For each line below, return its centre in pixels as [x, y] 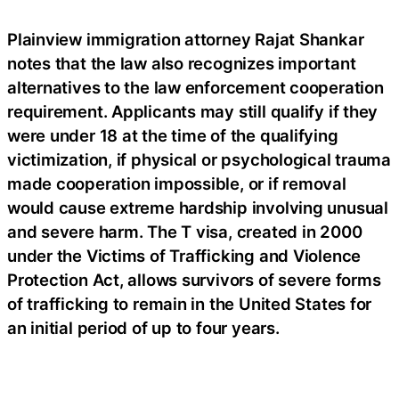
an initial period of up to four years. [143, 328]
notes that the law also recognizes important [182, 64]
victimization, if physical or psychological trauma [199, 160]
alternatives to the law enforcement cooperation [195, 88]
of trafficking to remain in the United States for [190, 304]
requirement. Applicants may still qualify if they [193, 112]
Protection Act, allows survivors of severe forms [194, 280]
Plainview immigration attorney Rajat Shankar [186, 40]
